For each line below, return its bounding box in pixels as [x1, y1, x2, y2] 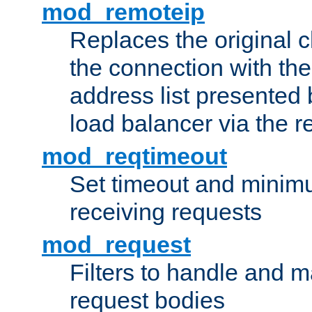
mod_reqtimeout [42, 143, 227, 170]
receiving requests [70, 198, 262, 226]
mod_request [42, 231, 191, 258]
